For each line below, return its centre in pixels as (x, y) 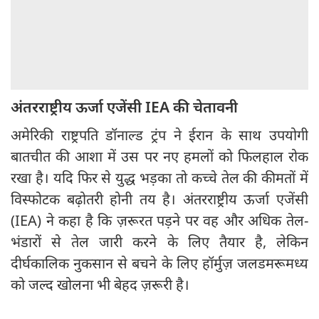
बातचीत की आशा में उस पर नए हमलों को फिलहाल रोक (159, 156)
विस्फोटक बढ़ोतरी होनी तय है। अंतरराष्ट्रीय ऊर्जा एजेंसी (159, 199)
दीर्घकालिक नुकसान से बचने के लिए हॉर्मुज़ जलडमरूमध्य (159, 263)
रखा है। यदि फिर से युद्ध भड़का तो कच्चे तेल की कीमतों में (159, 177)
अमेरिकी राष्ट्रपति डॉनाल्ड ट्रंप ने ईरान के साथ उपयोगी (159, 135)
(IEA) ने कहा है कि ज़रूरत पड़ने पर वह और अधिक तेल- (159, 220)
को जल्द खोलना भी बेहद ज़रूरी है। (100, 284)
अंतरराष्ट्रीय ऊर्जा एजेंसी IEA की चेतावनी (124, 106)
